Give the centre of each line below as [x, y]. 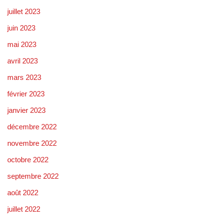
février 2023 [26, 93]
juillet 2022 [24, 209]
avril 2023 [23, 61]
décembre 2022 [32, 126]
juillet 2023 [24, 11]
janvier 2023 [26, 110]
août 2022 [23, 192]
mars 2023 [24, 77]
